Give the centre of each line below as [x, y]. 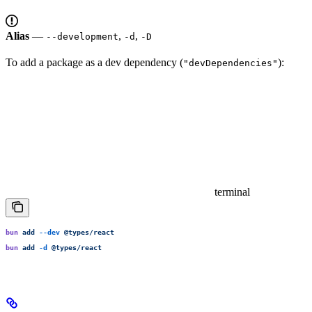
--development [82, 36]
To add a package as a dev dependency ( [94, 62]
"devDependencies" [231, 63]
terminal [232, 192]
